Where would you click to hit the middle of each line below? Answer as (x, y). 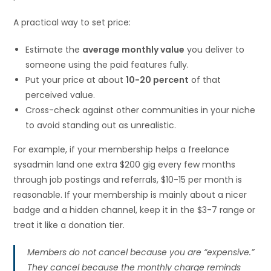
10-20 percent (158, 80)
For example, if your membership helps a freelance (122, 149)
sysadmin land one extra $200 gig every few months (125, 164)
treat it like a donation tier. (69, 225)
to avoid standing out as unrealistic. (101, 125)
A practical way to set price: (72, 22)
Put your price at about (76, 80)
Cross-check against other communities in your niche (141, 110)
